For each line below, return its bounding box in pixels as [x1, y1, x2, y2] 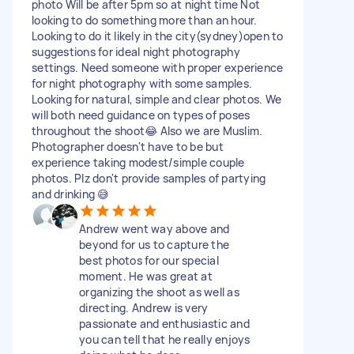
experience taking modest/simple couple [32, 154, 245, 170]
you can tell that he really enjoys [79, 331, 250, 347]
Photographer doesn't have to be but [32, 138, 224, 154]
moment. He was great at [79, 268, 213, 284]
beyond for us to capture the [79, 236, 229, 252]
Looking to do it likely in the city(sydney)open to [32, 28, 284, 43]
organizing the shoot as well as [79, 284, 239, 299]
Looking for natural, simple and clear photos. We [32, 91, 281, 107]
